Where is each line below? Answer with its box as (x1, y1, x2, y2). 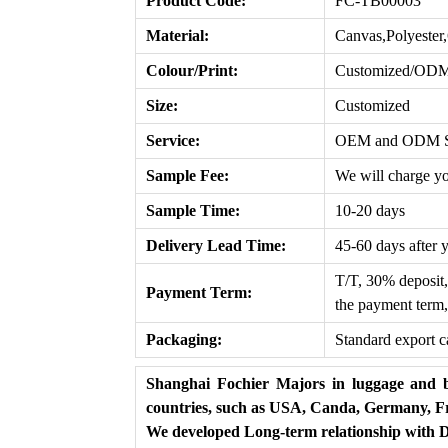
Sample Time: (146, 202, 240, 219)
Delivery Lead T (146, 237, 257, 254)
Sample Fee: (146, 167, 229, 184)
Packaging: (146, 331, 222, 348)
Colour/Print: (146, 62, 238, 79)
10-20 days (335, 202, 405, 219)
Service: (146, 132, 200, 149)
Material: (146, 27, 209, 44)
